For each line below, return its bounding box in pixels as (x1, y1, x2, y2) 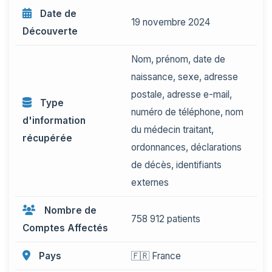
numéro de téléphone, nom (131, 106, 243, 118)
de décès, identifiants (131, 159, 222, 171)
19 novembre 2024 (131, 16, 210, 28)
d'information (22, 115, 86, 126)
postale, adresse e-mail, (131, 89, 232, 100)
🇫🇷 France (131, 250, 181, 262)
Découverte (22, 25, 78, 37)
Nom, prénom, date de (131, 53, 225, 65)
